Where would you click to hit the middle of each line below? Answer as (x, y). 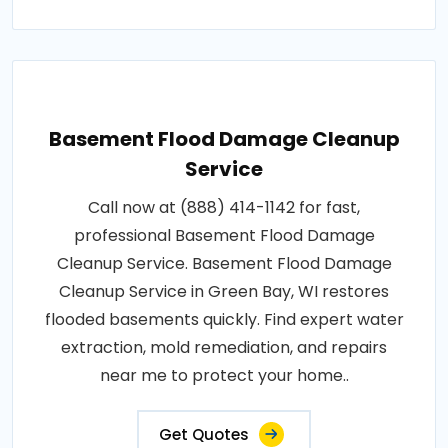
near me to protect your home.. (224, 376)
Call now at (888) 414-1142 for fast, (224, 208)
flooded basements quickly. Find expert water (224, 320)
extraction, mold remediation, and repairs (224, 348)
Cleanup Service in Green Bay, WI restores (224, 292)
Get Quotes (204, 435)
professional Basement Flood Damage (224, 236)
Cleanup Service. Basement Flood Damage (224, 264)
